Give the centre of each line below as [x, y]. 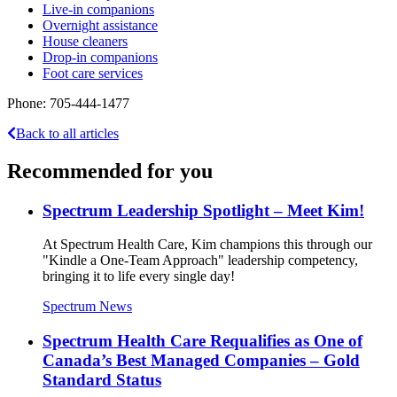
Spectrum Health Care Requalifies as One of [202, 341]
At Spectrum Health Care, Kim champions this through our [207, 245]
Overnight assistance [100, 25]
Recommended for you [110, 171]
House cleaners [85, 41]
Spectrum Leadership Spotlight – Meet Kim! [203, 210]
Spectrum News [87, 307]
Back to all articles [67, 133]
